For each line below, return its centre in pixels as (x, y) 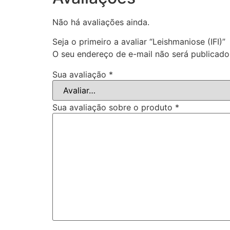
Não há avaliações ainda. (101, 22)
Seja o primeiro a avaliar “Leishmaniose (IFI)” (139, 42)
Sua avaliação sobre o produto (114, 108)
